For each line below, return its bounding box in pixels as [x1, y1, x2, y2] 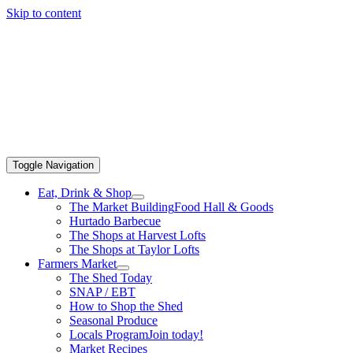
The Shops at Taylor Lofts [69, 243, 199, 256]
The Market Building [69, 200, 174, 214]
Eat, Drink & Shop [38, 186, 132, 199]
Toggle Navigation [13, 159, 94, 171]
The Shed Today [69, 271, 152, 284]
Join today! [148, 328, 203, 341]
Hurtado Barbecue [69, 214, 161, 228]
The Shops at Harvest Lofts [69, 229, 206, 242]
